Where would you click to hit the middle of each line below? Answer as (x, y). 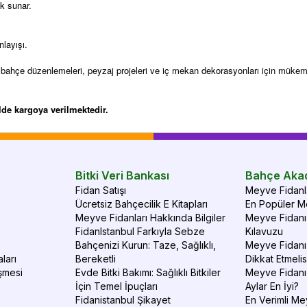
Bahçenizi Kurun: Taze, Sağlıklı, (146, 245)
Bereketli (96, 259)
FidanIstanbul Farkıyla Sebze (140, 231)
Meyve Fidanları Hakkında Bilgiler (151, 218)
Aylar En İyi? (272, 286)
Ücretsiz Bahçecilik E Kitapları (142, 204)
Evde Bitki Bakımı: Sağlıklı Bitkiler (148, 272)
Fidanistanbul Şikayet (123, 300)
